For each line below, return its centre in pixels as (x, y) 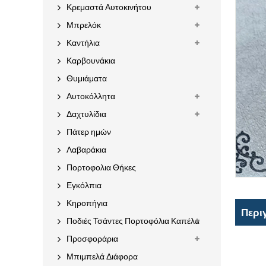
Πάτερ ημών (89, 132)
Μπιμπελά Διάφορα (102, 256)
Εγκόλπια (84, 185)
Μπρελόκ (84, 25)
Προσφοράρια (92, 239)
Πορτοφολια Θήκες (101, 167)
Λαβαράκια (86, 150)
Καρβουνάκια (91, 61)
